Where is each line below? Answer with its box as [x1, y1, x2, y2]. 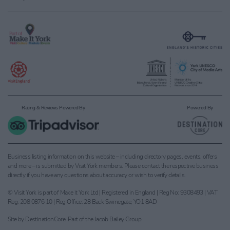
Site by [8, 215, 26, 223]
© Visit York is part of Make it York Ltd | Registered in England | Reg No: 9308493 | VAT [8, 188, 218, 197]
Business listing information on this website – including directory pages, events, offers [8, 152, 217, 161]
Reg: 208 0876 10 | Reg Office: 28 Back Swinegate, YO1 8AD [8, 198, 157, 206]
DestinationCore [25, 215, 66, 223]
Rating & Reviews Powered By [22, 104, 85, 111]
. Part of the [65, 215, 94, 223]
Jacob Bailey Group [94, 215, 142, 223]
